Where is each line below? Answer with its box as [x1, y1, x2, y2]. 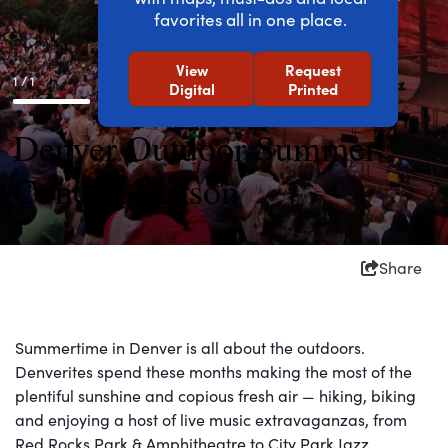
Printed [288, 78, 338, 100]
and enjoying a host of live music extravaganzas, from [15, 408, 407, 430]
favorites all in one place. [154, 8, 347, 32]
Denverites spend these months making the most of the [15, 360, 412, 382]
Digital [169, 78, 215, 100]
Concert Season [13, 166, 239, 215]
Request [285, 59, 341, 81]
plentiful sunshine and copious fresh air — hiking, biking [15, 384, 416, 406]
